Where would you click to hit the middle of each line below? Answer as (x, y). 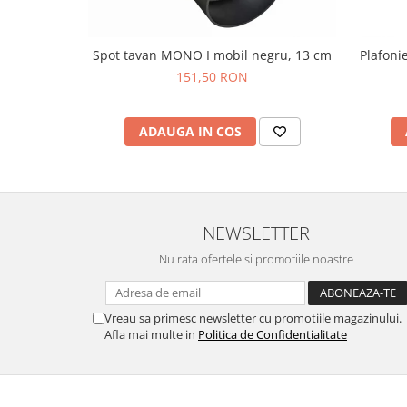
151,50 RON (212, 77)
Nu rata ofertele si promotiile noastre (256, 259)
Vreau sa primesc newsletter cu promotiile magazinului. (253, 318)
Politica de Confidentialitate (273, 334)
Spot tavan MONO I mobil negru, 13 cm (212, 55)
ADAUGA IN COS (190, 131)
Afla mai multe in (151, 334)
